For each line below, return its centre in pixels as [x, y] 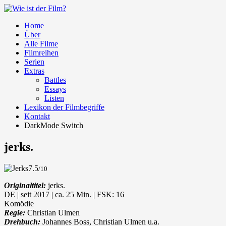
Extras [34, 71]
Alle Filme [41, 44]
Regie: [15, 212]
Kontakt [37, 116]
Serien [34, 62]
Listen [54, 98]
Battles [55, 80]
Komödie [19, 203]
